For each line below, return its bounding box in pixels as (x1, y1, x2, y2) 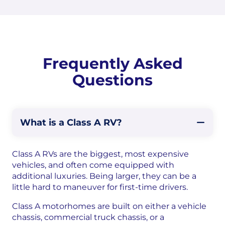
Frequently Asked (42, 54, 183, 73)
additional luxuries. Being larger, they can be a (12, 171, 196, 181)
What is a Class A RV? (20, 117, 122, 129)
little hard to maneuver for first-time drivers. (12, 182, 188, 192)
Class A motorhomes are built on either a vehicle (12, 201, 206, 211)
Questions (72, 71, 153, 90)
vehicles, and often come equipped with (12, 160, 174, 170)
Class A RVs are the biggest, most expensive (12, 149, 189, 159)
